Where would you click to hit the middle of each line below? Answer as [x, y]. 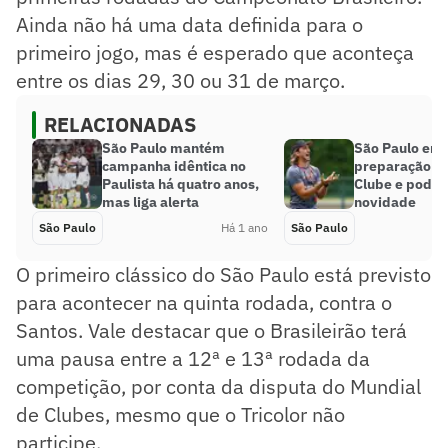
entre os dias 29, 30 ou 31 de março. [180, 80]
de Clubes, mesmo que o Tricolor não [180, 414]
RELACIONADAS [120, 124]
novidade [385, 201]
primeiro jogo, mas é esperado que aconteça [215, 52]
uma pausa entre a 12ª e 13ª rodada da [193, 358]
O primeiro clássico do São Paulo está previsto [223, 274]
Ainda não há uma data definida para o [189, 24]
